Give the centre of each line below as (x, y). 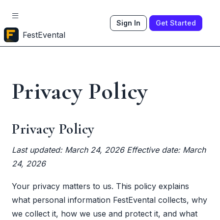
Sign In (128, 23)
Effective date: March (166, 150)
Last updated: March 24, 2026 (68, 150)
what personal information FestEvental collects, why (110, 200)
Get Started (176, 23)
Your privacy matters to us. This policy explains (100, 186)
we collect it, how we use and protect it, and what (105, 213)
